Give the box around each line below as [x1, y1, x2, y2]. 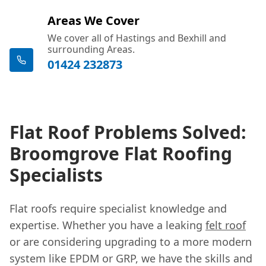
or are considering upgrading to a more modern [9, 234, 252, 249]
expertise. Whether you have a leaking [9, 217, 205, 232]
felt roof [205, 217, 246, 232]
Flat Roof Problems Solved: [9, 119, 246, 144]
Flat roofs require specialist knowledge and [9, 201, 227, 216]
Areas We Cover [47, 12, 140, 28]
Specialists [9, 162, 103, 187]
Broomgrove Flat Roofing [9, 141, 232, 166]
